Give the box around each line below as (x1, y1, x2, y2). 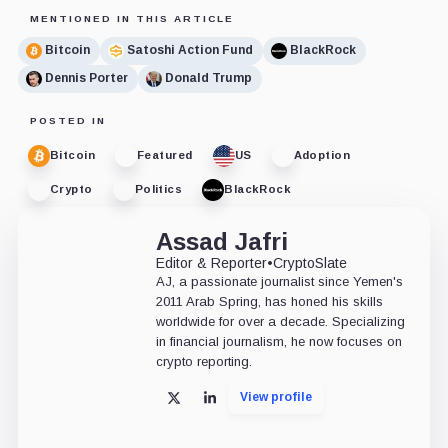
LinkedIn (209, 396, 271, 413)
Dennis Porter (44, 71, 128, 86)
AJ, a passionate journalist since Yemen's (155, 273, 403, 289)
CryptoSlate (272, 254, 347, 271)
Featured (137, 149, 193, 162)
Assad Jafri (155, 227, 288, 255)
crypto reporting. (155, 353, 252, 369)
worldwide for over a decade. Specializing (155, 313, 405, 329)
